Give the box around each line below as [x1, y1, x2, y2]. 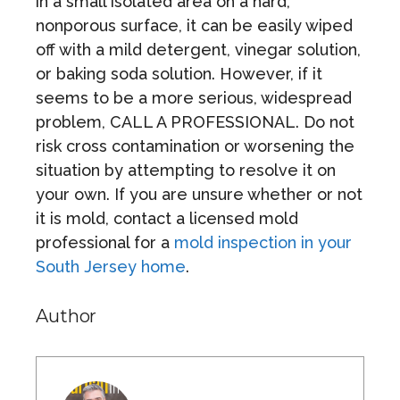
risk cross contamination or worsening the [36, 136, 354, 155]
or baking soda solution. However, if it [36, 63, 322, 83]
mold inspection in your [174, 232, 352, 252]
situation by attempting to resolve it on [36, 160, 336, 179]
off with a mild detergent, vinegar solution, [36, 39, 361, 59]
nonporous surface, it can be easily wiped [36, 15, 353, 35]
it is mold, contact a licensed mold [36, 208, 298, 228]
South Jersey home [36, 256, 186, 276]
